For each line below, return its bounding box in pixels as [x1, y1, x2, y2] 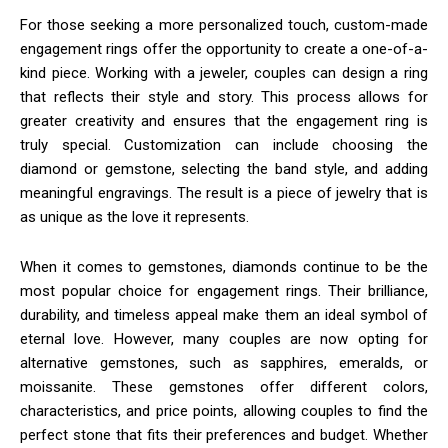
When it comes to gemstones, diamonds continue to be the [20, 257, 428, 276]
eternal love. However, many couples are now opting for [20, 329, 428, 348]
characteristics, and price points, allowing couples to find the [20, 401, 428, 420]
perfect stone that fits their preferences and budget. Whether [20, 425, 428, 444]
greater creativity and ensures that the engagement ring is [20, 111, 428, 130]
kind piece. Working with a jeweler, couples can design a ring [20, 63, 428, 82]
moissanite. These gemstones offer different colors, [20, 377, 428, 396]
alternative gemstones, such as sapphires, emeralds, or [20, 353, 428, 372]
